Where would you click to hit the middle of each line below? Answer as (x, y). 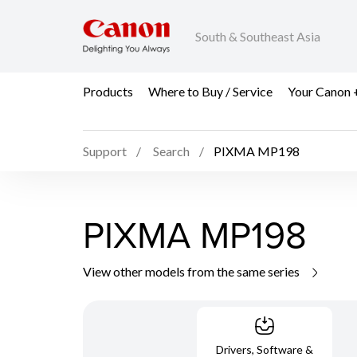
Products (108, 91)
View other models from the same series (192, 271)
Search (171, 151)
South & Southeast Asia (258, 37)
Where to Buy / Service (210, 91)
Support (105, 151)
